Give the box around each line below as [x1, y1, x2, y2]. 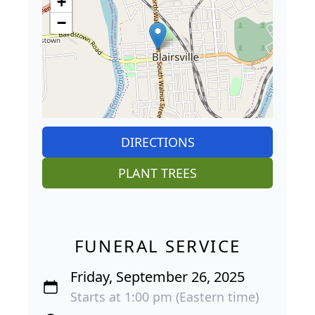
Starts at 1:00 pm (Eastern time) [70, 288, 259, 306]
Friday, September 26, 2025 [70, 267, 245, 287]
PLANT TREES [118, 165, 197, 182]
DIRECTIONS [120, 134, 195, 151]
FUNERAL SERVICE [74, 234, 241, 258]
